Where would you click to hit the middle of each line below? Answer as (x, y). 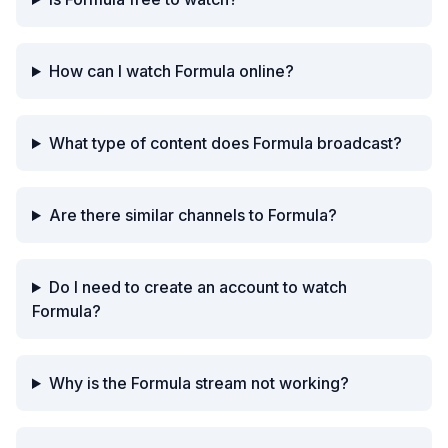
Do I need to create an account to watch (197, 287)
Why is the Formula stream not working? (198, 383)
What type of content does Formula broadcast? (225, 143)
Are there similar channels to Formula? (192, 215)
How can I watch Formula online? (171, 71)
